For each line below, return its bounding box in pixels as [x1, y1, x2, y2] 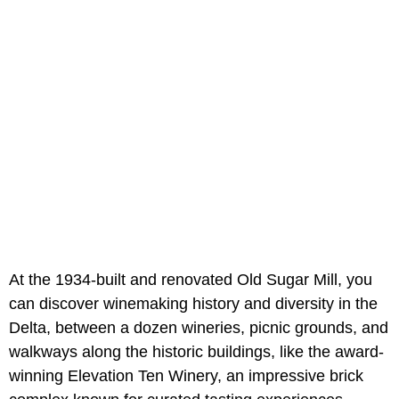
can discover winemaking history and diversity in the [9, 295, 378, 313]
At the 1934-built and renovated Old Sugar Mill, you [9, 271, 372, 289]
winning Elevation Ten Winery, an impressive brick [9, 367, 363, 386]
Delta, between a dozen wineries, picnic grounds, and [9, 319, 388, 338]
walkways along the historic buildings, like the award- [9, 343, 384, 362]
